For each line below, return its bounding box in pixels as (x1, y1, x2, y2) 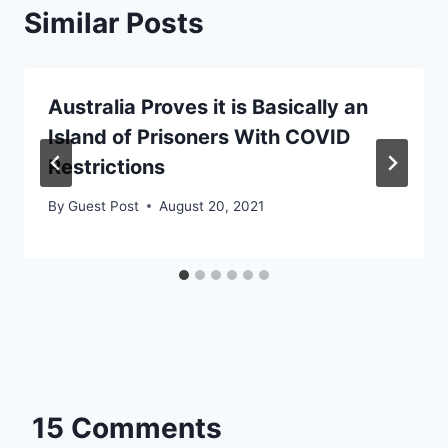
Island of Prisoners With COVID (48, 125, 351, 150)
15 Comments (32, 410, 222, 445)
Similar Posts (24, 6, 204, 41)
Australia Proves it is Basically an (48, 95, 368, 120)
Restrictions (48, 155, 165, 180)
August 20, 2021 (159, 197, 265, 214)
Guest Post (68, 197, 140, 214)
